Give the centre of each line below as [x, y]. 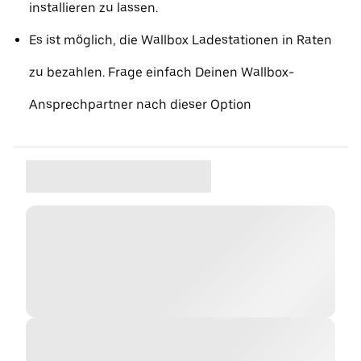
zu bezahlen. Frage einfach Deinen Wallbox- [162, 72]
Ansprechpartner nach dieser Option [140, 104]
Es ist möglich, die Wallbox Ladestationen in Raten [180, 40]
